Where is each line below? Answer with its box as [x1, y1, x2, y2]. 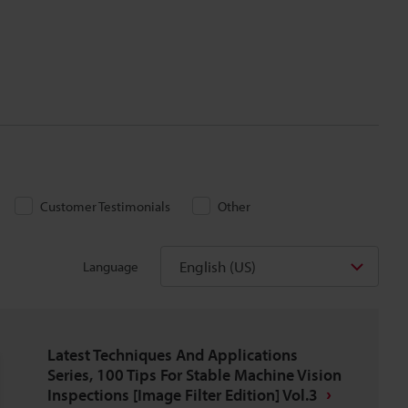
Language [83, 257, 138, 275]
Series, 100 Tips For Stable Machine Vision [47, 364, 342, 385]
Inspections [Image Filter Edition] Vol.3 [47, 384, 318, 405]
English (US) [179, 257, 256, 276]
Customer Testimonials [40, 198, 170, 215]
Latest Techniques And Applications [47, 344, 298, 365]
